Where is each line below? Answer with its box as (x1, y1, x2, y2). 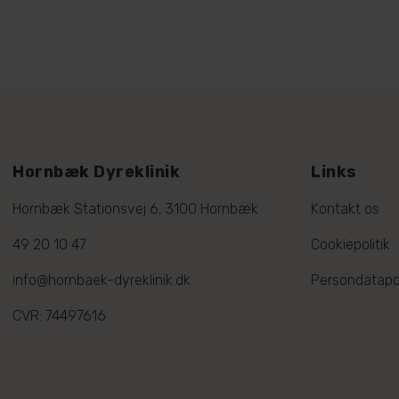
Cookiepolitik (311, 235, 390, 253)
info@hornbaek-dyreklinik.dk (12, 271, 191, 289)
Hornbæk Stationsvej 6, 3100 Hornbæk (12, 199, 258, 217)
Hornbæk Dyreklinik (12, 161, 180, 182)
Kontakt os (311, 199, 379, 217)
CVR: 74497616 (12, 306, 106, 324)
